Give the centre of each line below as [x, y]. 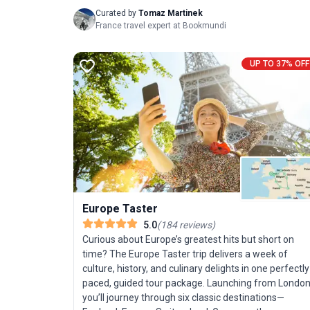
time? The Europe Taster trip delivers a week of [185, 254]
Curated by [116, 13]
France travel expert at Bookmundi [161, 26]
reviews [194, 225]
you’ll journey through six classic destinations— [183, 297]
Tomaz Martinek [171, 13]
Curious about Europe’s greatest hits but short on [188, 239]
